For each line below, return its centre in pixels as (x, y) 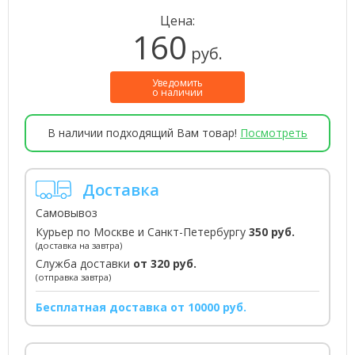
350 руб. (272, 232)
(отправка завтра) (73, 277)
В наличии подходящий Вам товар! (144, 133)
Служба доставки (84, 263)
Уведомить (177, 83)
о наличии (177, 93)
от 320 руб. (165, 263)
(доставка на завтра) (79, 245)
